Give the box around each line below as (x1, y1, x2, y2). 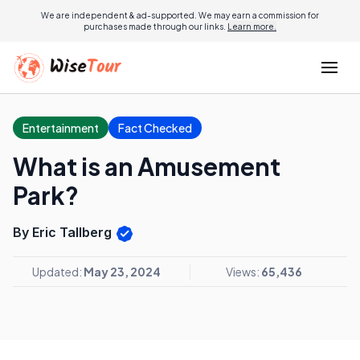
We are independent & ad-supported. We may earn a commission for (41, 10, 319, 20)
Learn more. (227, 22, 276, 31)
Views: (226, 264, 261, 279)
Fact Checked (118, 121, 192, 135)
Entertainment (22, 121, 99, 135)
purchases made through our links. (84, 22, 227, 31)
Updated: (32, 264, 84, 279)
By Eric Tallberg (13, 224, 115, 240)
